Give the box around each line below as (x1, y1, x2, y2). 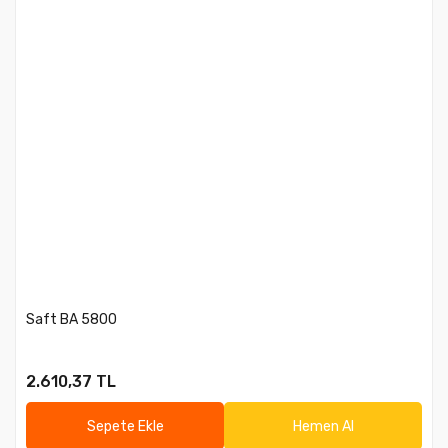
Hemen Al (292, 417, 354, 435)
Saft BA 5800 (26, 311, 117, 328)
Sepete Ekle (86, 417, 164, 435)
